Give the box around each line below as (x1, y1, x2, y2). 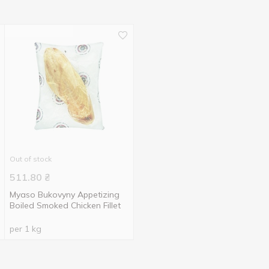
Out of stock (10, 154, 52, 163)
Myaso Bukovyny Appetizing (10, 189, 120, 200)
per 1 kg (10, 223, 42, 234)
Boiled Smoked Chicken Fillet (10, 200, 121, 211)
